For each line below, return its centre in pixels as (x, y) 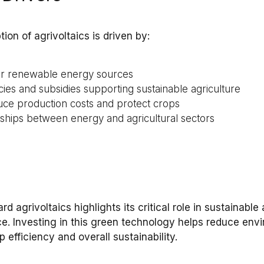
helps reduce (209, 222)
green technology (133, 222)
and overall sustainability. (116, 237)
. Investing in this (49, 222)
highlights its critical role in (138, 208)
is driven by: (120, 36)
